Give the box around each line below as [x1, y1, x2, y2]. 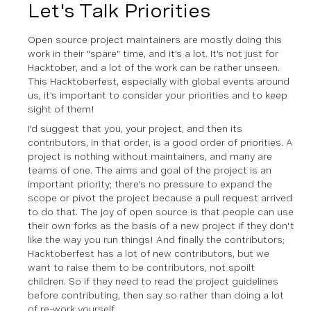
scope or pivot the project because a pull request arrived [28, 192, 292, 203]
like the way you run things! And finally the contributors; [28, 234, 285, 245]
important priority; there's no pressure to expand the [28, 178, 272, 190]
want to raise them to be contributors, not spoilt [28, 262, 255, 273]
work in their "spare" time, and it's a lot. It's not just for [28, 48, 278, 59]
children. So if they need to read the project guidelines [28, 276, 278, 287]
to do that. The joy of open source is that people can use [28, 206, 294, 217]
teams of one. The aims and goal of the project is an [28, 165, 271, 176]
